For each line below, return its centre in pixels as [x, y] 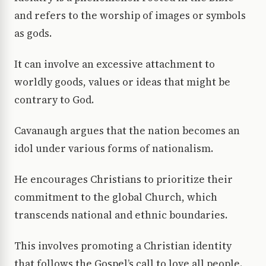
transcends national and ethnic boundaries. [121, 215]
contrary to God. [54, 100]
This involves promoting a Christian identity [123, 246]
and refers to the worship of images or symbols [130, 16]
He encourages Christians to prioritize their [123, 180]
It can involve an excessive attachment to [115, 64]
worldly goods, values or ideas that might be [122, 82]
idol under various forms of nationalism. [114, 149]
